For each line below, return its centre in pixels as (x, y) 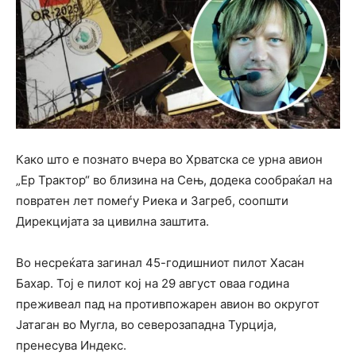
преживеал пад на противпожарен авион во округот (168, 304)
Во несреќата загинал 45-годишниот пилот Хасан (160, 263)
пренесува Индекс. (71, 346)
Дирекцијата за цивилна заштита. (112, 222)
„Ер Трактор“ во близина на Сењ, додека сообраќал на (174, 180)
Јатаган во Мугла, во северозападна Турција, (146, 325)
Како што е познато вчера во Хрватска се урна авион (169, 160)
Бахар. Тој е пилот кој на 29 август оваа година (153, 284)
